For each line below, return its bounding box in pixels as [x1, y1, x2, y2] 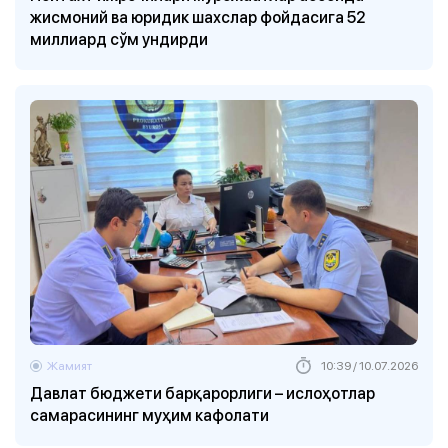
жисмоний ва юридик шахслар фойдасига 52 [30, 6, 366, 29]
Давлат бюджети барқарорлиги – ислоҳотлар [30, 381, 375, 404]
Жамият [47, 356, 92, 374]
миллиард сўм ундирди [30, 28, 208, 51]
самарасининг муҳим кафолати [30, 403, 269, 426]
